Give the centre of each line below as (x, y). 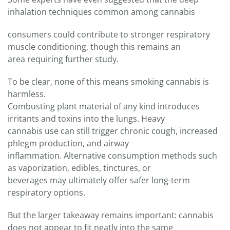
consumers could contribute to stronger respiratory (109, 34)
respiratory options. (46, 192)
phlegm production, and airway (68, 143)
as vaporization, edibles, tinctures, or (79, 168)
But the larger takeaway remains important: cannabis (111, 215)
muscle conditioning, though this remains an (94, 46)
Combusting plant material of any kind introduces (104, 106)
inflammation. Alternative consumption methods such (112, 155)
